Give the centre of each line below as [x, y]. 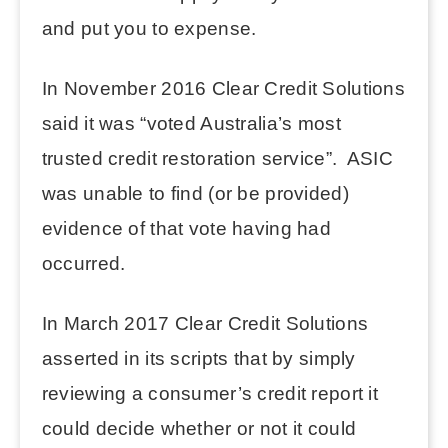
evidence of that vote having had [186, 228]
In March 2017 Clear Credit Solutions [205, 323]
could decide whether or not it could [199, 428]
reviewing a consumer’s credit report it [209, 393]
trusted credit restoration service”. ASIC [217, 158]
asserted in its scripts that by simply [198, 358]
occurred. [83, 263]
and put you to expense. [149, 29]
